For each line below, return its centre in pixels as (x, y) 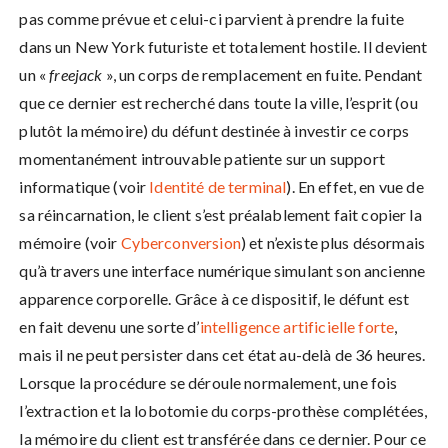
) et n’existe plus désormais (333, 243)
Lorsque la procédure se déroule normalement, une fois (208, 383)
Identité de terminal (218, 187)
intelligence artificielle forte (297, 327)
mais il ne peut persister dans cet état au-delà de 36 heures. (222, 355)
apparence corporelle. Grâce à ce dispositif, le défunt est (214, 299)
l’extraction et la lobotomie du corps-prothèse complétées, (223, 411)
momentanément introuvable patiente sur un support (202, 159)
